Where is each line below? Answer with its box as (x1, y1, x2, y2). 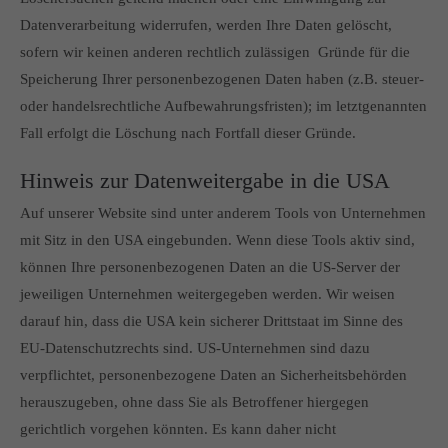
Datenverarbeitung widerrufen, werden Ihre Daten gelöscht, (20, 17, 392, 33)
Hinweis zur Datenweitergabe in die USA (20, 168, 390, 193)
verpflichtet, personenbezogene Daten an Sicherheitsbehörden (20, 367, 407, 383)
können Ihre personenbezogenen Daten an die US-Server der (20, 259, 400, 275)
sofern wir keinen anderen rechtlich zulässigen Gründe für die (20, 44, 410, 60)
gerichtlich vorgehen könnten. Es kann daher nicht (20, 421, 336, 437)
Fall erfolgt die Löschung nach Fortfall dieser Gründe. (20, 125, 356, 141)
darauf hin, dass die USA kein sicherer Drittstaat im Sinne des (20, 313, 403, 329)
